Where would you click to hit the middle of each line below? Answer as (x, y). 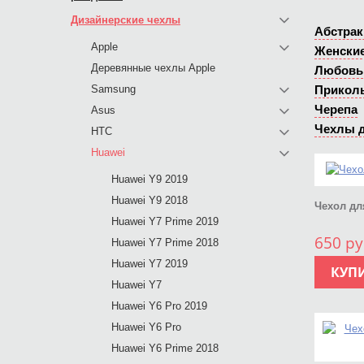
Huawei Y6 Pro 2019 (159, 306)
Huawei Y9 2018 (149, 200)
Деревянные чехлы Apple (153, 68)
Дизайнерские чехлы (126, 20)
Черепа (336, 109)
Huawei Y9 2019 (149, 179)
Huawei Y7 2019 (149, 264)
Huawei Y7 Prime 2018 (165, 243)
